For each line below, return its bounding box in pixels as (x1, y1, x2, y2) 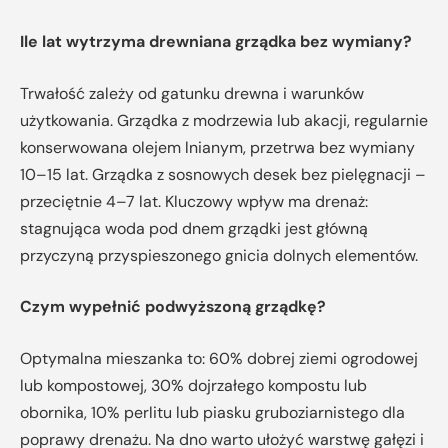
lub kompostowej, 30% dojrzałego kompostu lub (20, 374, 367, 396)
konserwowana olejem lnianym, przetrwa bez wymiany (20, 136, 415, 158)
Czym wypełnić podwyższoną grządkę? (20, 296, 326, 318)
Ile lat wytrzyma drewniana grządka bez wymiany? (20, 31, 412, 53)
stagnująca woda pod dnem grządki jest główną (20, 217, 368, 239)
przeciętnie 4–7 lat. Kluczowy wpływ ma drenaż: (20, 190, 368, 212)
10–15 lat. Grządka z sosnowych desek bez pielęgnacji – (20, 163, 426, 185)
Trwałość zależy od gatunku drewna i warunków (20, 82, 364, 104)
